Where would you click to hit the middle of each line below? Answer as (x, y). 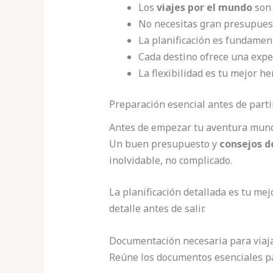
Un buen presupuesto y (164, 144)
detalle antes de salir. (157, 209)
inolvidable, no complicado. (170, 160)
